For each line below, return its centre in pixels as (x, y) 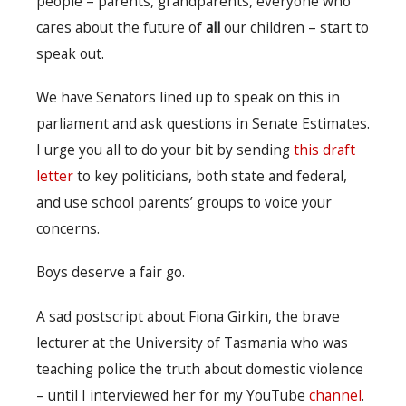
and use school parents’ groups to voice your (184, 203)
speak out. (70, 54)
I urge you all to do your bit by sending (165, 150)
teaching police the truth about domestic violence (200, 369)
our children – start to (295, 28)
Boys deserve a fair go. (111, 272)
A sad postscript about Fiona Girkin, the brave (188, 317)
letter (55, 176)
